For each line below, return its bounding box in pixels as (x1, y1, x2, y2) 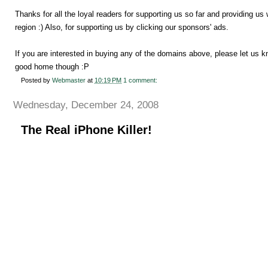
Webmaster (52, 76, 86, 84)
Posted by (21, 76, 52, 84)
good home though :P (15, 62, 89, 71)
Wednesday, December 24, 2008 (13, 99, 159, 111)
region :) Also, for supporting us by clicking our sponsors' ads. (15, 22, 229, 32)
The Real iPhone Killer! (21, 123, 152, 137)
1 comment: (123, 76, 159, 84)
